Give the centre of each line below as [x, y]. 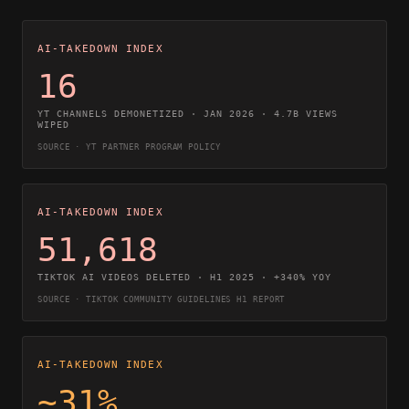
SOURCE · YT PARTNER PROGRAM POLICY [129, 147]
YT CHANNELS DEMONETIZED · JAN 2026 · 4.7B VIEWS [188, 114]
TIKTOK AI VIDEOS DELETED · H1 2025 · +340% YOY [184, 277]
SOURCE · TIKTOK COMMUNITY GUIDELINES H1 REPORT [162, 299]
